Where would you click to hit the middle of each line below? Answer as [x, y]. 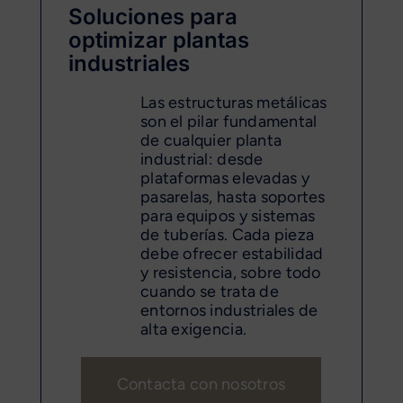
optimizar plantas [159, 40]
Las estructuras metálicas [234, 102]
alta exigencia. [194, 329]
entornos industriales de [229, 310]
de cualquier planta [211, 140]
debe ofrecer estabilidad [232, 253]
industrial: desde [202, 159]
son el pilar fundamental [229, 121]
